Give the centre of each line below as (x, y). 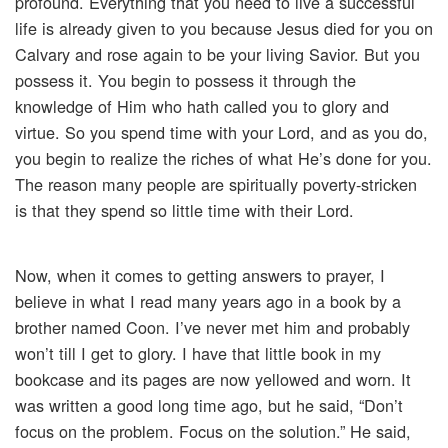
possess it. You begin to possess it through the (185, 80)
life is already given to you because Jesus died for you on (224, 28)
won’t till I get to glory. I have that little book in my (198, 353)
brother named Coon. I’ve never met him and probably (212, 327)
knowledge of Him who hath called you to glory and (202, 106)
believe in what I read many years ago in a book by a (208, 301)
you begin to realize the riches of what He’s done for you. (223, 158)
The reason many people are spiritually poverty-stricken (216, 184)
